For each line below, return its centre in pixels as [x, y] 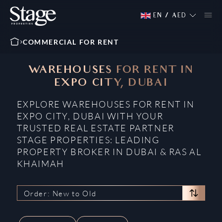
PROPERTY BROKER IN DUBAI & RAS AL [109, 152]
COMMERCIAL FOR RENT [71, 42]
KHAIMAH [40, 164]
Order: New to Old [60, 193]
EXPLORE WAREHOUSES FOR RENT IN [106, 104]
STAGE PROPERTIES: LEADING [88, 140]
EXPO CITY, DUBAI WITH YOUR [90, 116]
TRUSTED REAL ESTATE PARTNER [95, 128]
